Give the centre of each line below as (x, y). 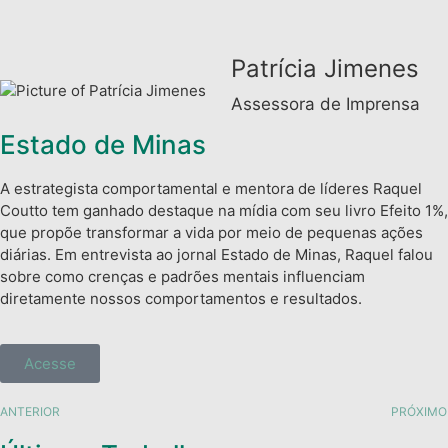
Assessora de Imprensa (325, 104)
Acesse (50, 363)
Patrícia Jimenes (325, 68)
